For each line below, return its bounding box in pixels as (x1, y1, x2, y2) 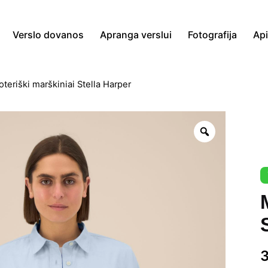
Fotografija (188, 28, 237, 41)
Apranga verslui (100, 28, 172, 41)
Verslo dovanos (13, 28, 84, 41)
